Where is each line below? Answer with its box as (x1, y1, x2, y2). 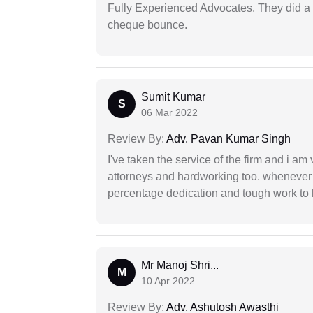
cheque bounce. (108, 19, 187, 31)
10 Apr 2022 (141, 275, 195, 287)
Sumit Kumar (141, 91, 205, 103)
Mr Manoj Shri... (141, 259, 219, 272)
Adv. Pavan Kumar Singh (164, 133, 291, 145)
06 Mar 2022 (141, 107, 198, 119)
